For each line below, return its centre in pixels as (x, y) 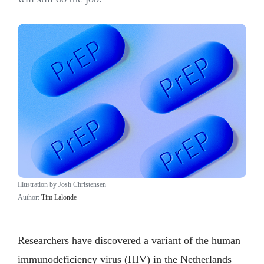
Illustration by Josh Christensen (62, 185)
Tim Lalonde (59, 198)
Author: (29, 198)
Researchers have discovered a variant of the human (129, 240)
